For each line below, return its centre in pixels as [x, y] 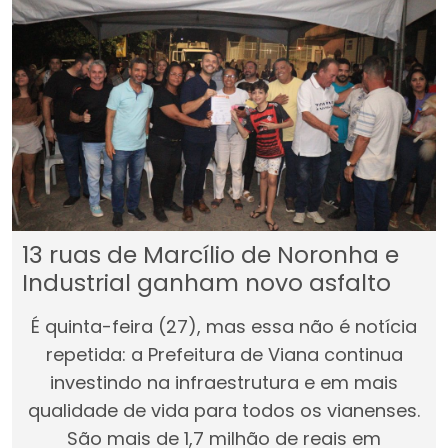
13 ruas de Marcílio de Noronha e [210, 254]
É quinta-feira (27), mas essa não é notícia [224, 326]
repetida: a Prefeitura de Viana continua [224, 354]
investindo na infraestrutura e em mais [224, 382]
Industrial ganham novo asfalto [206, 282]
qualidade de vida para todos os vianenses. [224, 410]
